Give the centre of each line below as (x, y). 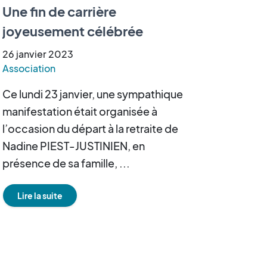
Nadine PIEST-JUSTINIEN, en (74, 146)
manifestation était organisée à (80, 111)
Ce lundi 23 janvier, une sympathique (93, 94)
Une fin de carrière (59, 11)
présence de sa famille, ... (66, 163)
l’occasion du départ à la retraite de (90, 128)
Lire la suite (40, 195)
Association (29, 68)
